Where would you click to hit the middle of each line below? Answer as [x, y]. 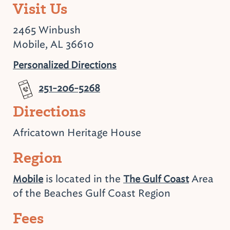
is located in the [83, 178]
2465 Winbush [47, 30]
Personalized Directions [65, 65]
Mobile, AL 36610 [53, 44]
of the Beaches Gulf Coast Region [92, 193]
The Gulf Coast [156, 179]
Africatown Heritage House [77, 132]
